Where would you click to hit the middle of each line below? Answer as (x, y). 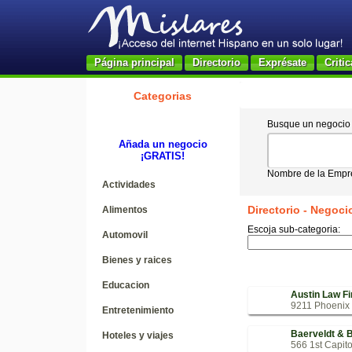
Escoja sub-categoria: (293, 229)
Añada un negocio (163, 144)
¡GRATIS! (163, 156)
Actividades (128, 185)
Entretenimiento (137, 310)
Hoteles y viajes (137, 335)
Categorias (163, 96)
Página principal (134, 62)
